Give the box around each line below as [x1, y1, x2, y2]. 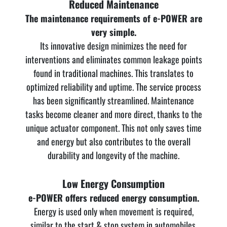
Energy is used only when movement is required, [33, 205, 194, 218]
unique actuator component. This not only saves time [25, 121, 202, 135]
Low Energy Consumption [62, 176, 165, 192]
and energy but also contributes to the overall [36, 135, 191, 148]
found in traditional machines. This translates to [33, 66, 194, 80]
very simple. [91, 25, 136, 39]
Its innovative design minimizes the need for [40, 39, 187, 53]
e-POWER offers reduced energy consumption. [28, 191, 199, 205]
